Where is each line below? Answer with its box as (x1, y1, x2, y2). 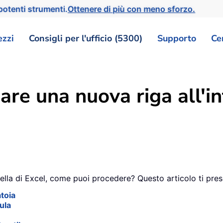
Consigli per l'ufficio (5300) (29, 32, 142, 44)
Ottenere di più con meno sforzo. (68, 3, 198, 14)
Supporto (157, 32, 196, 44)
